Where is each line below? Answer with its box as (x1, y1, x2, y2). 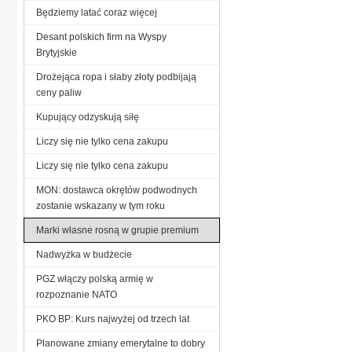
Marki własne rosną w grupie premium (36, 224, 199, 236)
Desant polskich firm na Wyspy (36, 31, 167, 42)
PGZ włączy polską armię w (36, 273, 153, 284)
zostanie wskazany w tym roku (36, 200, 165, 211)
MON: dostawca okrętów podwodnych (36, 184, 197, 196)
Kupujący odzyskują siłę (36, 111, 139, 123)
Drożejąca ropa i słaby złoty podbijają (36, 71, 196, 82)
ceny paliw (36, 86, 82, 98)
